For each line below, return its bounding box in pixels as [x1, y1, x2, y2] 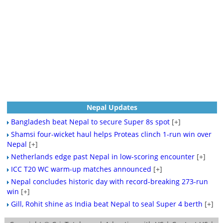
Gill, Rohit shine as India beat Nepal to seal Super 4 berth [10, 199, 203, 209]
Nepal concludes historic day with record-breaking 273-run [10, 176, 208, 186]
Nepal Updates [86, 102, 137, 112]
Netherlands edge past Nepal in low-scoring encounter [10, 151, 195, 161]
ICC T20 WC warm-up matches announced [10, 164, 151, 174]
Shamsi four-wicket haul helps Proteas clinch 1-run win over [10, 129, 212, 139]
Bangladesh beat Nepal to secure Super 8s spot [10, 116, 170, 126]
